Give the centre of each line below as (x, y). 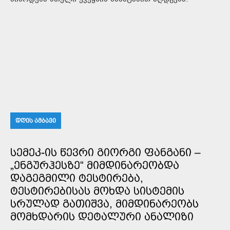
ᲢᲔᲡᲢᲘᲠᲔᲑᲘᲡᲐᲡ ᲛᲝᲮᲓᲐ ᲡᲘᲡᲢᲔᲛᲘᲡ (97, 191)
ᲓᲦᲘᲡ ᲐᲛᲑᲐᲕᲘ (36, 121)
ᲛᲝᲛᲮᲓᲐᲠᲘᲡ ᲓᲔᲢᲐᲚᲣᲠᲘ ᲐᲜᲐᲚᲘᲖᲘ (102, 217)
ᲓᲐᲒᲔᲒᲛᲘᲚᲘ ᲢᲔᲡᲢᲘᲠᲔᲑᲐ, (77, 178)
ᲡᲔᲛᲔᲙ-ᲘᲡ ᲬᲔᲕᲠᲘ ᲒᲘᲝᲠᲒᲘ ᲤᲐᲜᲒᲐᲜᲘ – (106, 152)
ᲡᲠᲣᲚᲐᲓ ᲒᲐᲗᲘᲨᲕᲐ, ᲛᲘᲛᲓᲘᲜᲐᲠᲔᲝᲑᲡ (104, 204)
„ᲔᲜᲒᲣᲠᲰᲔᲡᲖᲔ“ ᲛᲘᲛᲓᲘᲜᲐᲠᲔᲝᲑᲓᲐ (95, 165)
